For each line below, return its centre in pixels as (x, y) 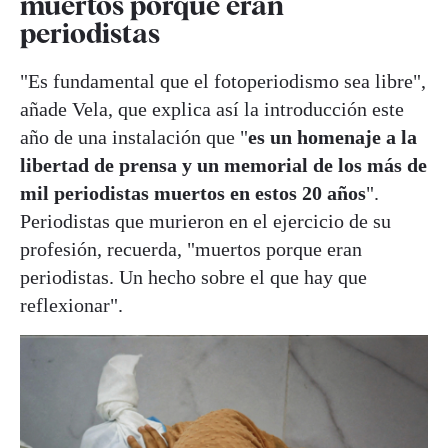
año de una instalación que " (134, 137)
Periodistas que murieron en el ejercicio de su (205, 221)
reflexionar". (71, 305)
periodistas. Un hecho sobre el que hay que (193, 277)
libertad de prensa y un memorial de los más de (223, 165)
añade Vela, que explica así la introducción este (212, 109)
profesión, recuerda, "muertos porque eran (191, 249)
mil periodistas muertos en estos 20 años (193, 193)
